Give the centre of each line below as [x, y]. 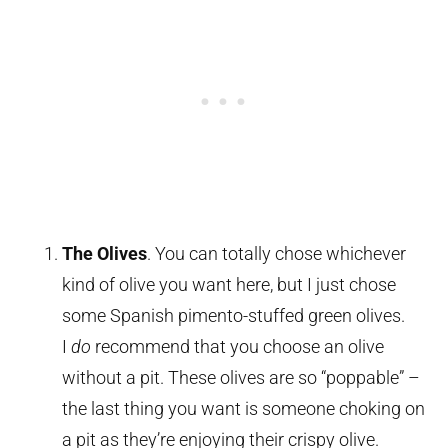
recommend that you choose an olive [238, 347]
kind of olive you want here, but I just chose [229, 285]
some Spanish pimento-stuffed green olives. [234, 316]
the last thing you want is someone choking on [244, 409]
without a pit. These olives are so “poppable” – [241, 378]
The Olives [105, 254]
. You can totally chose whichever [277, 254]
